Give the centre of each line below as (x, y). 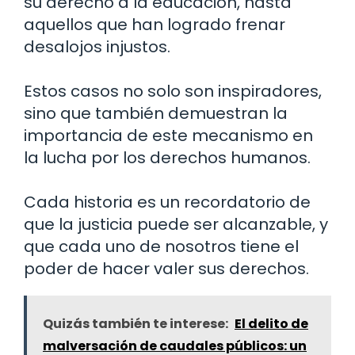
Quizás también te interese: (136, 323)
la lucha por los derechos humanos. (167, 157)
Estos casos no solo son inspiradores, (173, 91)
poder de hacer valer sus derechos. (166, 268)
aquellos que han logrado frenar (155, 24)
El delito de (271, 323)
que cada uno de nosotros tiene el (161, 246)
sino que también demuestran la (156, 113)
